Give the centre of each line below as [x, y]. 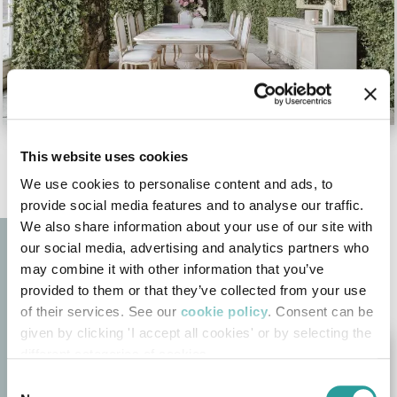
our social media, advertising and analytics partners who [195, 248]
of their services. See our [101, 312]
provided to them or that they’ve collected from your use [193, 291]
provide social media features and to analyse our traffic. [192, 206]
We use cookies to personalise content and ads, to [177, 184]
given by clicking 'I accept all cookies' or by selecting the [196, 333]
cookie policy [224, 312]
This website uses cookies [105, 156]
